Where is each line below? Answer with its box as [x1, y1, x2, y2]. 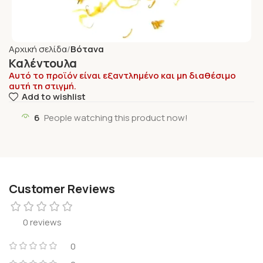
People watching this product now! [44, 111, 188, 124]
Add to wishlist [21, 90, 86, 103]
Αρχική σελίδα [9, 42, 67, 55]
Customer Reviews [9, 180, 115, 197]
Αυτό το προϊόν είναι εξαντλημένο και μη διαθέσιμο [9, 69, 236, 82]
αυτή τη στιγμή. [9, 79, 76, 92]
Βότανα [70, 42, 104, 55]
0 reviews [23, 215, 62, 228]
